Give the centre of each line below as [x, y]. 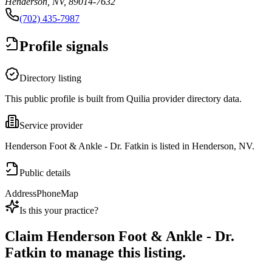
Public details [45, 173]
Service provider [51, 126]
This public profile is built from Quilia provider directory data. [123, 99]
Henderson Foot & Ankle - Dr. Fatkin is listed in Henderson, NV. [130, 146]
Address [21, 194]
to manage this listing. [116, 253]
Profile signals [64, 46]
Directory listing [50, 78]
